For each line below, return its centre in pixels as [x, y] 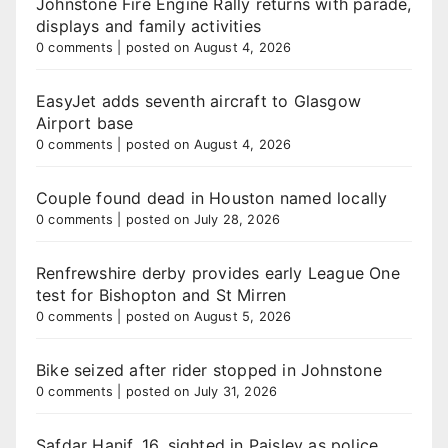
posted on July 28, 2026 [203, 219]
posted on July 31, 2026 [201, 391]
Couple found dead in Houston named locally [212, 198]
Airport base [85, 123]
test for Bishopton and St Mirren [161, 295]
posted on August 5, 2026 [208, 316]
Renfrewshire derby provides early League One [218, 273]
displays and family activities [148, 26]
